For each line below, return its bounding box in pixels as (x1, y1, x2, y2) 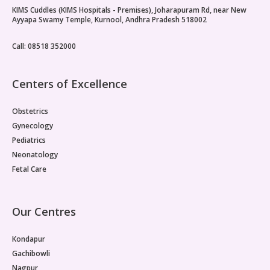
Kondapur (12, 233, 45, 244)
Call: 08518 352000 (12, 40, 76, 51)
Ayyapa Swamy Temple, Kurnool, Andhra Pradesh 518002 (12, 14, 207, 25)
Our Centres (12, 204, 76, 219)
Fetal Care (12, 163, 46, 174)
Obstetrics (12, 105, 48, 116)
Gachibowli (12, 248, 50, 259)
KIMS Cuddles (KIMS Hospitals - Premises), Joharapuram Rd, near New (12, 4, 246, 15)
